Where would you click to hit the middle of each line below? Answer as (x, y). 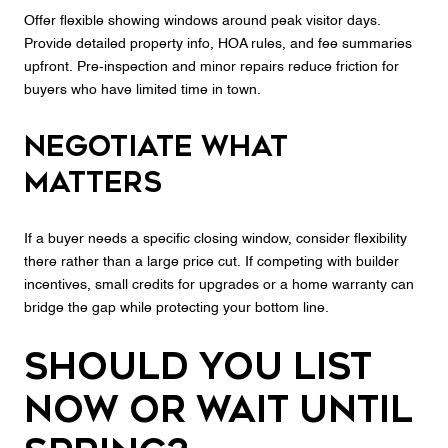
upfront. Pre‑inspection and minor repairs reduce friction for (211, 67)
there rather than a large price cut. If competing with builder (211, 261)
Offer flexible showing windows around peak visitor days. (202, 21)
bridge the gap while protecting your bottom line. (176, 307)
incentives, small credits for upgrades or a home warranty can (219, 284)
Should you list (198, 367)
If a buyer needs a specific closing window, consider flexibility (215, 238)
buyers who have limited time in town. (142, 90)
